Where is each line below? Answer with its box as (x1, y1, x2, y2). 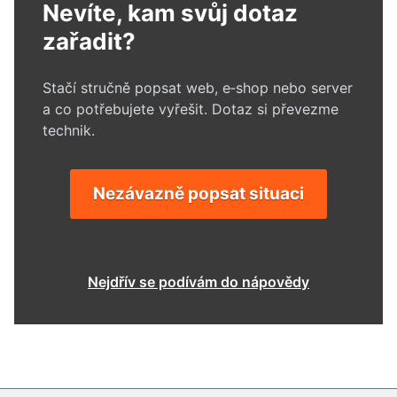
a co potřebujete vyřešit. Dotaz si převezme (43, 100, 339, 118)
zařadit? (43, 27, 136, 55)
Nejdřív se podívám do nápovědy (88, 273, 309, 291)
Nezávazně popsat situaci (93, 183, 304, 204)
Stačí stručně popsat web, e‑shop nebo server (43, 79, 353, 97)
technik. (43, 121, 95, 139)
